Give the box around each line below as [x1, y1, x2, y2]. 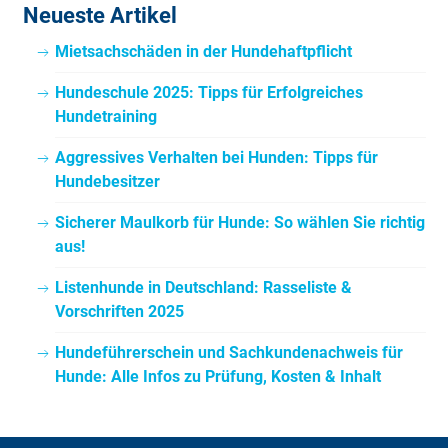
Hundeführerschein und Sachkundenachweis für [54, 343, 403, 363]
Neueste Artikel [22, 3, 177, 29]
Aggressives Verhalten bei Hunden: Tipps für [54, 148, 378, 168]
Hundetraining [54, 107, 157, 127]
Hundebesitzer [54, 172, 160, 192]
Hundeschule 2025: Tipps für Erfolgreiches [54, 83, 363, 103]
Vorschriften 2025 [54, 302, 184, 322]
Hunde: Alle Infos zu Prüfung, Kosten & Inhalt [54, 367, 381, 387]
